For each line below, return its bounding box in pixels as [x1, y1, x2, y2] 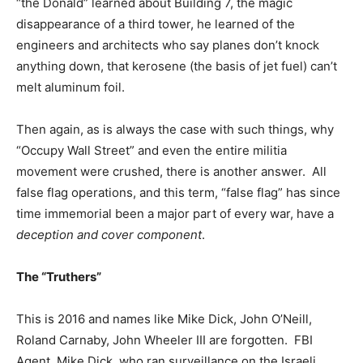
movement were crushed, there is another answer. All [16, 163, 327, 179]
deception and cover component [16, 226, 202, 242]
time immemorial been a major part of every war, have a [16, 205, 334, 221]
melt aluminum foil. [16, 79, 125, 95]
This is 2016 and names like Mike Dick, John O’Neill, [16, 310, 312, 327]
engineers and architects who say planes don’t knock [16, 36, 319, 53]
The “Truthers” [16, 268, 101, 284]
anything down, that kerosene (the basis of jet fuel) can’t [16, 58, 337, 74]
